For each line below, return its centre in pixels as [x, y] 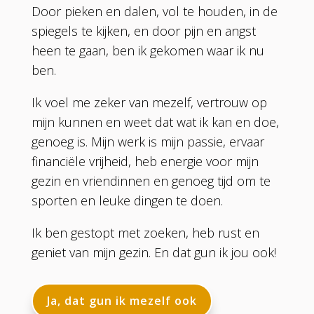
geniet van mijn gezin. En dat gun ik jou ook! [153, 252]
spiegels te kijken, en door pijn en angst [143, 30]
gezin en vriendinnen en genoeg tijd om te [151, 180]
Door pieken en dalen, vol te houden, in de [154, 11]
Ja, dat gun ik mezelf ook [122, 300]
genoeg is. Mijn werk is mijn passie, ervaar [148, 141]
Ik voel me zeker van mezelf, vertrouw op [149, 102]
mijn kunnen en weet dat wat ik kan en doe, [155, 122]
